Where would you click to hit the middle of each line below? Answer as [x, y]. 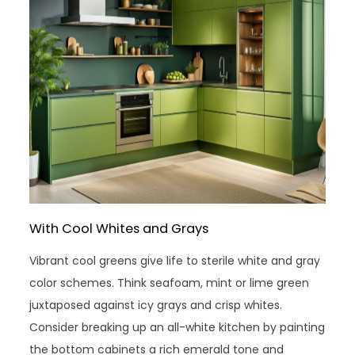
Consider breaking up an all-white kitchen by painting [177, 327]
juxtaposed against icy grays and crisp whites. [156, 305]
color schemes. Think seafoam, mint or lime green [170, 282]
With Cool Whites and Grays [119, 228]
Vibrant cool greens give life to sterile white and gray [175, 260]
